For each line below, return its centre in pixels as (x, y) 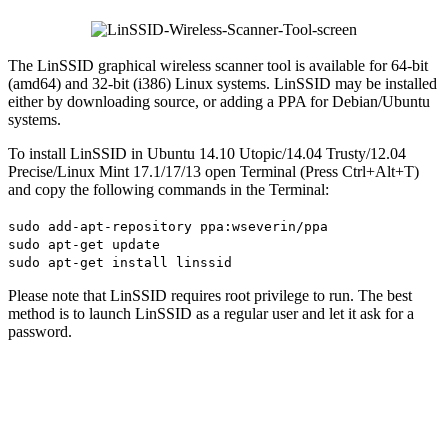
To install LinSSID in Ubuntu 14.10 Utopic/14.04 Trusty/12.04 (207, 154)
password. (40, 332)
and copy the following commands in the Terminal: (168, 190)
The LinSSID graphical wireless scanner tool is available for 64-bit (218, 66)
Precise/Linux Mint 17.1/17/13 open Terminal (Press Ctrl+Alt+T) (213, 172)
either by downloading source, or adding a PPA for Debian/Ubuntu (219, 102)
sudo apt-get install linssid (120, 263)
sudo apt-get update (84, 245)
